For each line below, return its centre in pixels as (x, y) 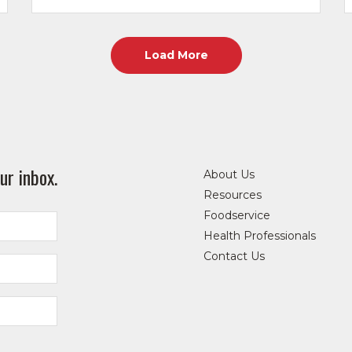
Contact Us (234, 257)
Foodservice (236, 216)
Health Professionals (259, 236)
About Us (229, 175)
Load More (176, 55)
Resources (232, 195)
